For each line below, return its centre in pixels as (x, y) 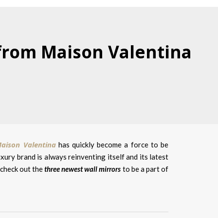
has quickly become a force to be (112, 145)
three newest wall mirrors (83, 169)
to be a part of (145, 169)
